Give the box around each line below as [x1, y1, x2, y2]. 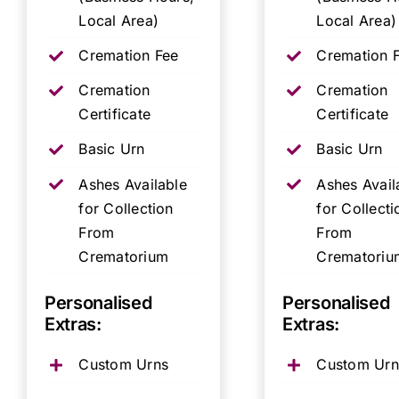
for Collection [78, 199, 174, 217]
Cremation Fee [78, 46, 179, 64]
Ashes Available [78, 175, 187, 193]
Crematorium [78, 247, 168, 265]
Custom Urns [78, 355, 168, 374]
